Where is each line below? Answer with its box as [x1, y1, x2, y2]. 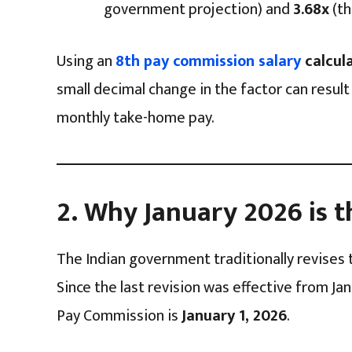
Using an [57, 47, 115, 75]
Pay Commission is [57, 302, 181, 329]
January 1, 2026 [181, 302, 287, 329]
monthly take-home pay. [57, 104, 214, 131]
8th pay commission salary [115, 47, 301, 75]
